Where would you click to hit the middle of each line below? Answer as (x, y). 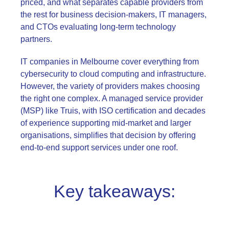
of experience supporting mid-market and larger (106, 123)
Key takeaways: (114, 191)
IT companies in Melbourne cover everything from (110, 62)
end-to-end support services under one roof (98, 148)
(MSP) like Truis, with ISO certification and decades (113, 111)
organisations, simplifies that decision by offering (108, 135)
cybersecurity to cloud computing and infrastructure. (113, 74)
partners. (36, 39)
